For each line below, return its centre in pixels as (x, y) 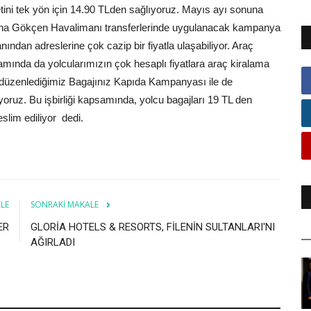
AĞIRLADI (53, 242)
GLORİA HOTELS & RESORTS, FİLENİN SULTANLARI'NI (153, 227)
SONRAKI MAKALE (65, 204)
